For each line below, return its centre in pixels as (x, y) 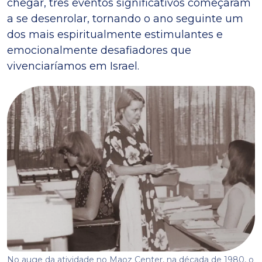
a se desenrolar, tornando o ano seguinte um (125, 19)
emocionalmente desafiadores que (99, 50)
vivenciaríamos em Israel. (73, 66)
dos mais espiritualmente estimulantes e (115, 35)
